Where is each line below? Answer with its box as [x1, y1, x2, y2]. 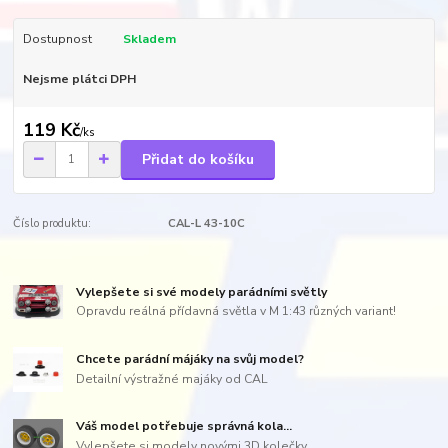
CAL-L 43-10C [167, 216, 245, 232]
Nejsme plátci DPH [22, 70, 136, 87]
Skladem [122, 31, 176, 48]
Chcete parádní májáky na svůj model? [76, 350, 305, 367]
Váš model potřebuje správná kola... [76, 417, 293, 434]
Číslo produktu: [13, 216, 92, 232]
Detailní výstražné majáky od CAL [76, 370, 269, 387]
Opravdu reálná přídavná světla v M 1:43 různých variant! [76, 303, 397, 320]
